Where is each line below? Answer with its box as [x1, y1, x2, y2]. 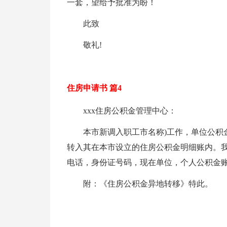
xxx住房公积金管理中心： [83, 106, 176, 115]
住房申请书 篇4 [66, 84, 122, 92]
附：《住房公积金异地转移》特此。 [83, 179, 213, 188]
